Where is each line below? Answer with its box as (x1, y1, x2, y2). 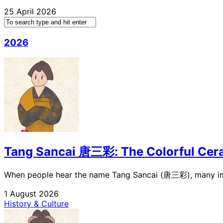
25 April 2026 (4, 6, 56, 16)
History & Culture (4, 199, 69, 209)
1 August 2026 (4, 189, 59, 199)
